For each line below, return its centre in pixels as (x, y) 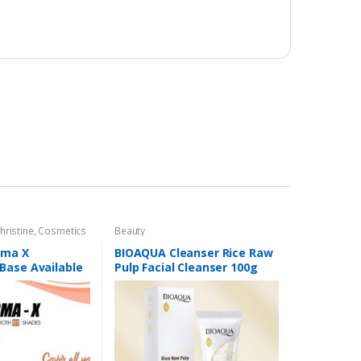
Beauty (130, 230)
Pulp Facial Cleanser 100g (186, 268)
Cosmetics (62, 230)
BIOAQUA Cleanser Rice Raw (193, 253)
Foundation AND (41, 240)
